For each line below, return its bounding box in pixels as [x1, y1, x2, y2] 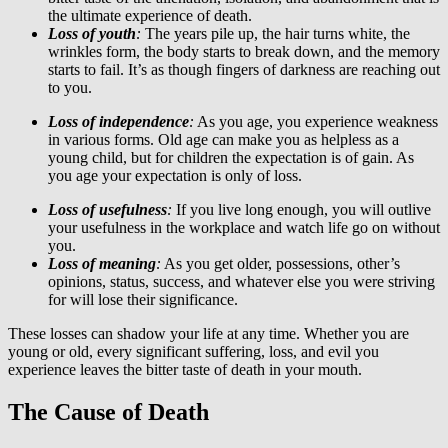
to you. [48, 78, 92, 96]
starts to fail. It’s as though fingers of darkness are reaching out [48, 60, 440, 78]
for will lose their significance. [48, 290, 238, 308]
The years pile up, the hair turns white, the [141, 24, 410, 42]
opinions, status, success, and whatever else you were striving [48, 272, 435, 290]
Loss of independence [48, 112, 189, 130]
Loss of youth [48, 24, 136, 42]
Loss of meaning [48, 254, 156, 272]
